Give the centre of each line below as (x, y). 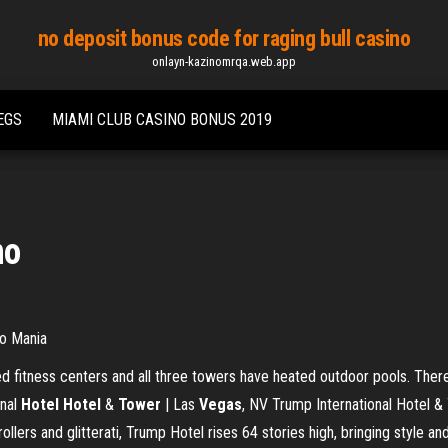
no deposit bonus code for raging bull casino (224, 38)
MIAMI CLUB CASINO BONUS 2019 (162, 119)
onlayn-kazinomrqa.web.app (223, 61)
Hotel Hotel (61, 404)
